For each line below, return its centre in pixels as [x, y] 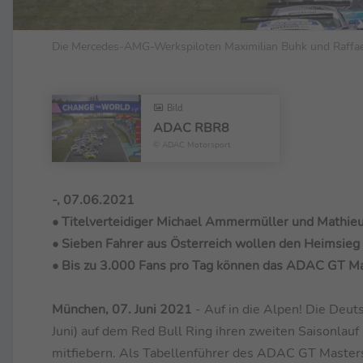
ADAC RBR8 [191, 128]
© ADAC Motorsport [192, 145]
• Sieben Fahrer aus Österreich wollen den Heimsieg [206, 243]
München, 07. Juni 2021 [122, 309]
